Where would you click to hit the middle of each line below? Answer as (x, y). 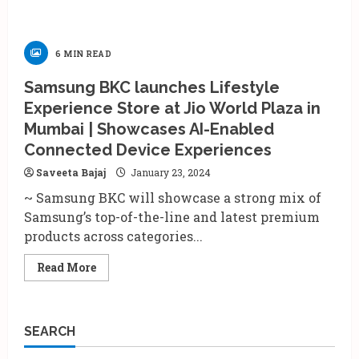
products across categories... (113, 236)
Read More (67, 267)
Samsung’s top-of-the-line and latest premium (172, 217)
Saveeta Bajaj (71, 172)
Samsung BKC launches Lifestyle (152, 87)
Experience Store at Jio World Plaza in (172, 108)
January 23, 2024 (169, 172)
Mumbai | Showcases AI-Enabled (149, 129)
